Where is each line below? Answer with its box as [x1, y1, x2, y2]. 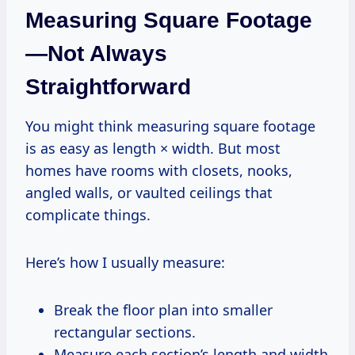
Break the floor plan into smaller [54, 300, 273, 319]
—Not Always [25, 40, 167, 66]
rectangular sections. [54, 322, 196, 342]
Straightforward [25, 74, 191, 99]
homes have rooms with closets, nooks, [25, 160, 292, 180]
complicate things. [25, 204, 151, 224]
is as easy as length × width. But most [25, 138, 281, 158]
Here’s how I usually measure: [25, 252, 225, 272]
